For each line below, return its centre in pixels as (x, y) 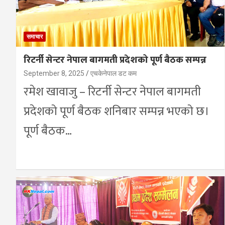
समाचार (35, 36)
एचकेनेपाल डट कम (114, 73)
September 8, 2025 (54, 73)
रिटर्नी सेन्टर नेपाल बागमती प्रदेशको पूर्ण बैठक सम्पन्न (115, 60)
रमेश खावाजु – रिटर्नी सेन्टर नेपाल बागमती (112, 92)
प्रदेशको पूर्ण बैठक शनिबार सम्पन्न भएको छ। (117, 111)
